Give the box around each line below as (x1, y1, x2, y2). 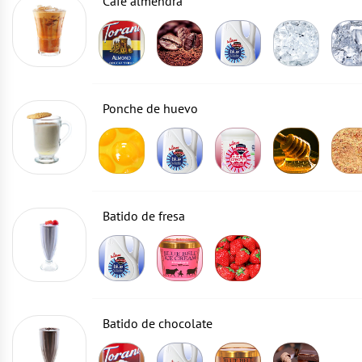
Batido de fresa (103, 208, 185, 224)
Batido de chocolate (103, 315, 213, 331)
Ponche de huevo (103, 100, 198, 116)
